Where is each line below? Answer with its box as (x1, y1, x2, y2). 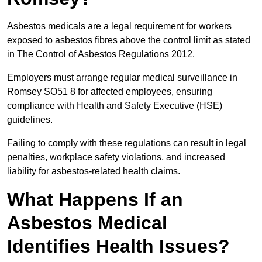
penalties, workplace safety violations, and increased (7, 152, 225, 163)
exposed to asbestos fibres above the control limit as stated (7, 35, 250, 46)
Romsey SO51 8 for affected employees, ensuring (7, 87, 212, 97)
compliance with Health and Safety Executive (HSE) (7, 101, 222, 111)
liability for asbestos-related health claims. (7, 166, 180, 177)
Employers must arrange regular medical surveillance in (7, 73, 237, 83)
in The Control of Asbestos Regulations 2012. (7, 49, 197, 60)
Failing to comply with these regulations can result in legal (7, 138, 246, 149)
